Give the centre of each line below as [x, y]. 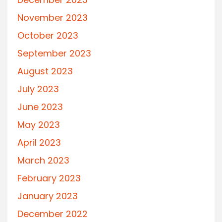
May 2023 [39, 124]
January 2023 [48, 196]
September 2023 [54, 53]
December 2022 [53, 214]
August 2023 [45, 71]
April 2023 [39, 142]
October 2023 [48, 35]
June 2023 [40, 107]
